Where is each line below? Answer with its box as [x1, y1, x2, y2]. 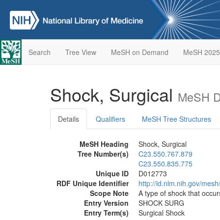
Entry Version [84, 198, 129, 208]
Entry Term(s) [84, 208, 129, 218]
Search [28, 47, 51, 57]
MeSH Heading [80, 139, 129, 149]
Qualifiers [96, 114, 125, 124]
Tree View [65, 47, 96, 57]
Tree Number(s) [78, 149, 129, 159]
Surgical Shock [138, 208, 185, 218]
